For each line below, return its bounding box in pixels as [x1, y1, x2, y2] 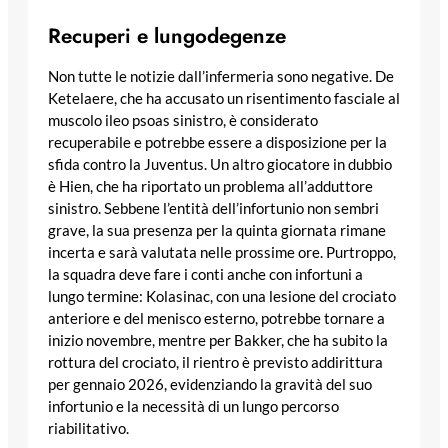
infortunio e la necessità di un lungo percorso [48, 398, 339, 416]
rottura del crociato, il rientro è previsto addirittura [48, 354, 383, 372]
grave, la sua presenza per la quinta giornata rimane [48, 222, 386, 240]
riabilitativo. [48, 420, 129, 438]
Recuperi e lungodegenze [48, 20, 286, 51]
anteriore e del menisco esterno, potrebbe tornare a [48, 310, 385, 328]
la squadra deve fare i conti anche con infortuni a [48, 266, 363, 284]
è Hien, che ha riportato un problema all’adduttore [48, 178, 373, 196]
